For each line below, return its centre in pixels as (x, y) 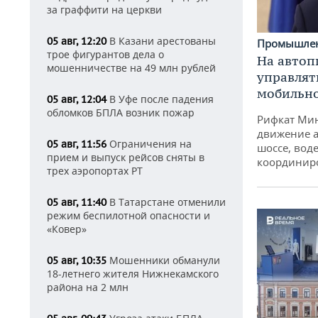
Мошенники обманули (163, 260)
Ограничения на (149, 144)
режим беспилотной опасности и (128, 215)
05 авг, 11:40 (77, 202)
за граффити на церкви (104, 10)
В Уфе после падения (160, 99)
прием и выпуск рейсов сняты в (126, 157)
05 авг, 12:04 (77, 99)
